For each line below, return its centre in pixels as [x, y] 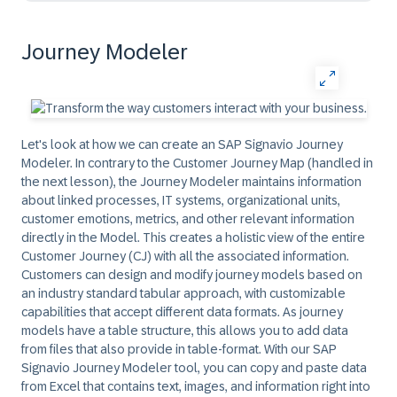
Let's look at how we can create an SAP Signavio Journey [182, 144]
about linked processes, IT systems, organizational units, [181, 200]
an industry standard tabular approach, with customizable [183, 293]
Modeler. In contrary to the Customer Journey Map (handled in [197, 163]
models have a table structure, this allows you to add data [185, 331]
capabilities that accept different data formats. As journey [182, 312]
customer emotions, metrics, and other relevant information [188, 219]
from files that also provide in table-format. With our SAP [179, 349]
